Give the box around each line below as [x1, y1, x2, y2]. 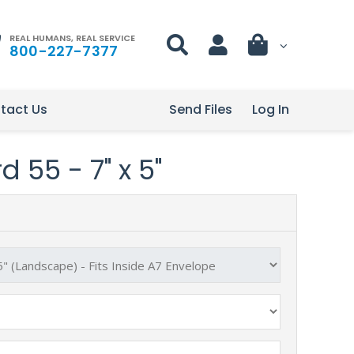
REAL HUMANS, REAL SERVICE [9, 31, 135, 44]
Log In [252, 100, 289, 119]
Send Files [169, 100, 232, 119]
